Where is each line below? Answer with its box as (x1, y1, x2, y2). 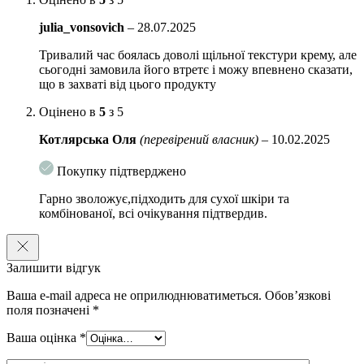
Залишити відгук (6, 260, 101, 275)
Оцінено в (39, 104, 99, 119)
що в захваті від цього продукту (39, 76, 216, 91)
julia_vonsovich (39, 19, 128, 34)
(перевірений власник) (140, 132, 258, 146)
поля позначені (6, 302, 93, 317)
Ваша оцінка (6, 330, 80, 344)
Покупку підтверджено (57, 163, 186, 178)
